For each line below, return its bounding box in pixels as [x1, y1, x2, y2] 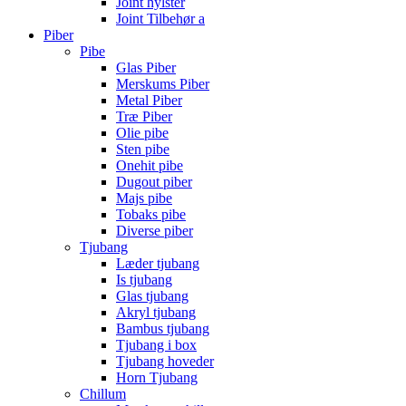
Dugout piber [116, 173, 192, 189]
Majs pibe [116, 189, 172, 206]
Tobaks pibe [116, 206, 186, 222]
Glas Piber [116, 59, 176, 75]
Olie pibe [116, 124, 169, 140]
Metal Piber [116, 92, 182, 108]
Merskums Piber [116, 75, 209, 92]
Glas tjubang [116, 287, 188, 304]
